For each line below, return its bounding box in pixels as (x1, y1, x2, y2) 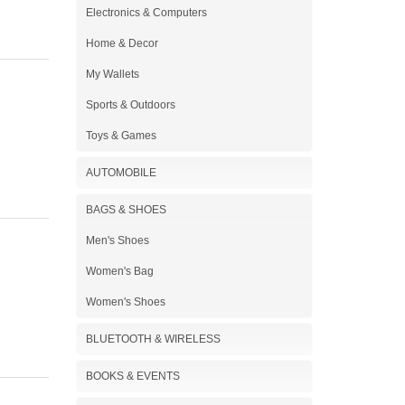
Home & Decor (85, 37, 158, 50)
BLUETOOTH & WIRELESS (85, 333, 221, 345)
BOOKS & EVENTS (85, 370, 180, 382)
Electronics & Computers (85, 6, 207, 19)
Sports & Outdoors (85, 99, 175, 111)
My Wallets (85, 68, 139, 80)
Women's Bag (85, 265, 154, 278)
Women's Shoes (85, 296, 165, 308)
